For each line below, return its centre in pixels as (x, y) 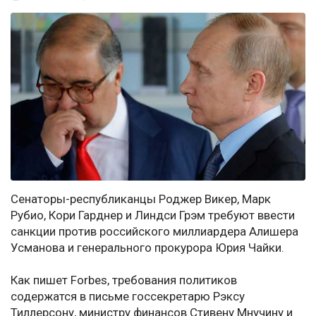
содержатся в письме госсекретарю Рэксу (128, 297)
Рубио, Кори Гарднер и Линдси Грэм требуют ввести (153, 215)
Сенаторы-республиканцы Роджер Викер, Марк (141, 199)
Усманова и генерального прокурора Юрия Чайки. (147, 248)
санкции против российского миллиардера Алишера (154, 232)
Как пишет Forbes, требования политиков (124, 280)
